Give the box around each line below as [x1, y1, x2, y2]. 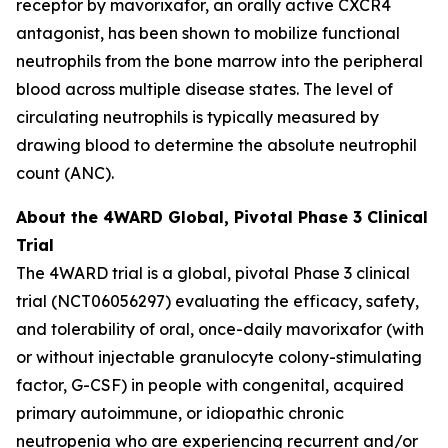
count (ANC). [16, 163, 114, 183]
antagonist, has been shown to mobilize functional [16, 23, 400, 43]
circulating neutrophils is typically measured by [16, 107, 379, 127]
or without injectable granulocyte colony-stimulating [16, 347, 422, 367]
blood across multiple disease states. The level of [16, 79, 393, 99]
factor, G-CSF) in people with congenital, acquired [16, 375, 404, 395]
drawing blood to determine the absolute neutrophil [16, 135, 417, 155]
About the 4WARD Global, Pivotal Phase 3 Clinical [16, 207, 428, 227]
